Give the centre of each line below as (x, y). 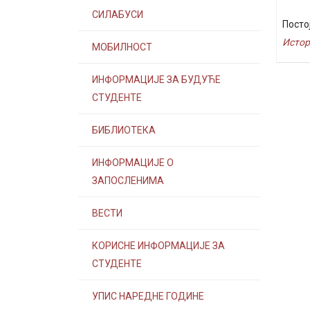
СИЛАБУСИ (118, 15)
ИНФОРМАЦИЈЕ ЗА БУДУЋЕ (156, 80)
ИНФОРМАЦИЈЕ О (133, 163)
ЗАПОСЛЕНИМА (128, 181)
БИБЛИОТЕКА (124, 130)
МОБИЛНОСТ (122, 47)
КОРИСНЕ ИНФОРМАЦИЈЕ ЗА (158, 246)
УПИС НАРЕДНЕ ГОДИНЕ (148, 296)
